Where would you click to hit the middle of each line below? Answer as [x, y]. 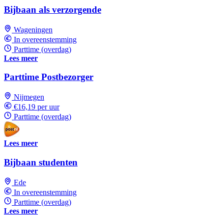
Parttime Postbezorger [49, 77]
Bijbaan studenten [41, 162]
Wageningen [33, 29]
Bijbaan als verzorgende [53, 9]
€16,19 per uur [37, 107]
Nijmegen [29, 97]
